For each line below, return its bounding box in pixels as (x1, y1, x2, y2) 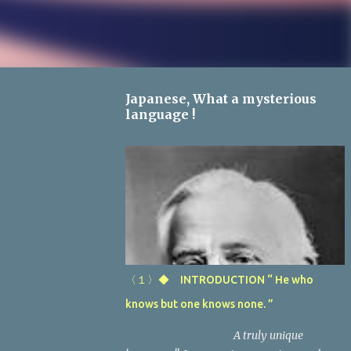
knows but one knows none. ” (125, 298, 273, 310)
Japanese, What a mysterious (125, 91, 317, 107)
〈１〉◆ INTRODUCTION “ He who (125, 273, 313, 286)
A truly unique (125, 328, 303, 342)
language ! (125, 107, 195, 122)
